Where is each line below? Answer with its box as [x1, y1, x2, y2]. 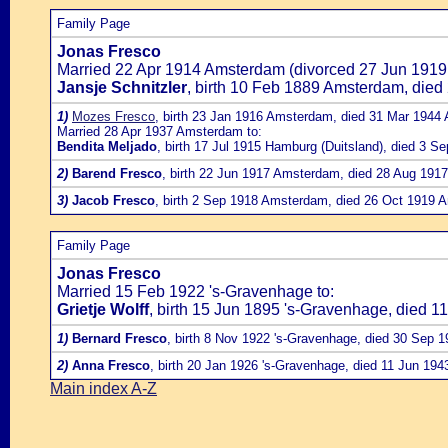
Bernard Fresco [72, 331, 167, 346]
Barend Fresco [72, 166, 162, 181]
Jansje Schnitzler [57, 79, 187, 96]
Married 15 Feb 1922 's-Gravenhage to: [57, 283, 334, 300]
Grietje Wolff [57, 301, 149, 318]
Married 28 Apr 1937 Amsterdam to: [57, 124, 262, 139]
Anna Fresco [72, 358, 150, 373]
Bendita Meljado [57, 139, 157, 154]
